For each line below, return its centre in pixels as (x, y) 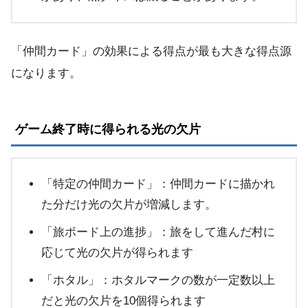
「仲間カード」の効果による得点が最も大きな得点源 (151, 52)
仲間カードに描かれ (222, 184)
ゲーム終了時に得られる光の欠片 (108, 129)
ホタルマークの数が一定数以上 (193, 280)
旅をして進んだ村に (222, 232)
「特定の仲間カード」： (106, 184)
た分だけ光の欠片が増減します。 (129, 205)
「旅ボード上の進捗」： (106, 232)
